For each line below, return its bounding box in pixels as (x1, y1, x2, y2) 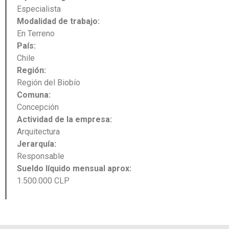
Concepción (17, 102, 59, 112)
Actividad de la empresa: (17, 114, 112, 124)
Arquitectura (17, 126, 60, 136)
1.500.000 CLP (17, 175, 70, 186)
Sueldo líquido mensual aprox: (17, 163, 131, 173)
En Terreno (17, 28, 55, 38)
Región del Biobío (17, 77, 80, 87)
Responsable (17, 151, 64, 161)
